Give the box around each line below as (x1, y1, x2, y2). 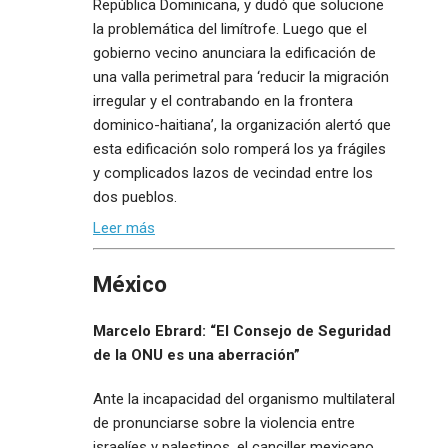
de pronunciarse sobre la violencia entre (93, 413, 355, 432)
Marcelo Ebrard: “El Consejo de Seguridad (93, 321, 391, 340)
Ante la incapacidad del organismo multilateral (93, 389, 395, 408)
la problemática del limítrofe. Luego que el (93, 19, 367, 38)
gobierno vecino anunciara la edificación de (93, 43, 376, 62)
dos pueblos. (93, 187, 177, 206)
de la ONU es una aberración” (93, 345, 300, 364)
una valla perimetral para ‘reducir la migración (93, 67, 389, 86)
